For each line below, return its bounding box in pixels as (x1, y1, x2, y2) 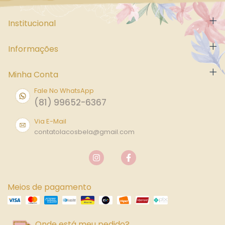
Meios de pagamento (8, 181, 91, 193)
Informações (8, 43, 58, 55)
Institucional (8, 17, 56, 29)
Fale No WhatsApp (34, 85, 94, 95)
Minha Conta (8, 68, 58, 80)
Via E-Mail (34, 116, 66, 126)
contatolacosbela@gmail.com (34, 127, 135, 137)
